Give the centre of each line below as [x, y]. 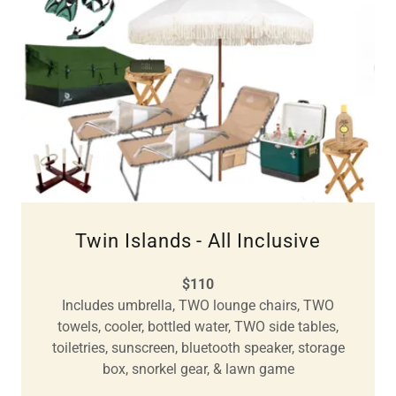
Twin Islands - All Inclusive [198, 240]
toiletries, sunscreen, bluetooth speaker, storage [198, 347]
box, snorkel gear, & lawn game [198, 369]
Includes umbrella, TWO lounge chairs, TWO [198, 305]
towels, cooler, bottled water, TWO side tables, [198, 326]
